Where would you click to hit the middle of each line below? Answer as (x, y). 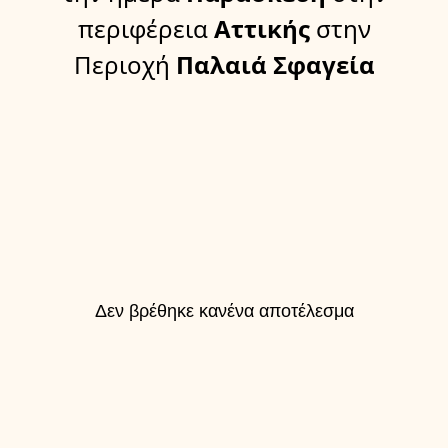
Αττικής (258, 29)
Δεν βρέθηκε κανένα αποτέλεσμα (224, 311)
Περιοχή (121, 65)
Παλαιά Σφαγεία (272, 65)
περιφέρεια (142, 29)
